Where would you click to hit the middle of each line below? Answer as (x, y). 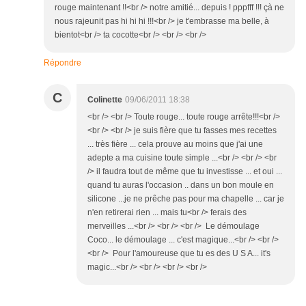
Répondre (62, 63)
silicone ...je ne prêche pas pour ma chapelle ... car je (186, 199)
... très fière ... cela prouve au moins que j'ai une (175, 144)
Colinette (105, 100)
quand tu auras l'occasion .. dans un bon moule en (181, 185)
